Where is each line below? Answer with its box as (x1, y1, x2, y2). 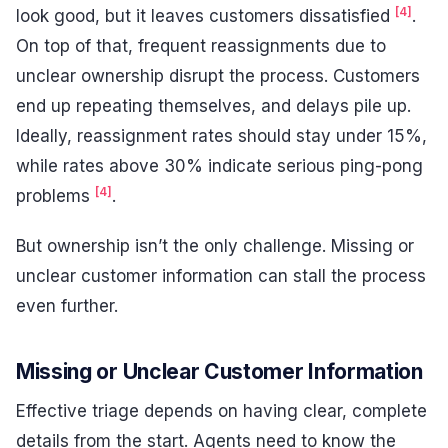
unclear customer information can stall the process (16, 265, 426, 286)
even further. (16, 295, 118, 316)
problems (16, 186, 95, 207)
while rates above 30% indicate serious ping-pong (16, 156, 423, 177)
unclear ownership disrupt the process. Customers (16, 66, 420, 87)
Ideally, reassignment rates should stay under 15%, (16, 126, 427, 147)
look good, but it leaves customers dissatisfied (16, 6, 395, 27)
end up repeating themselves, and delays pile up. (16, 96, 411, 117)
